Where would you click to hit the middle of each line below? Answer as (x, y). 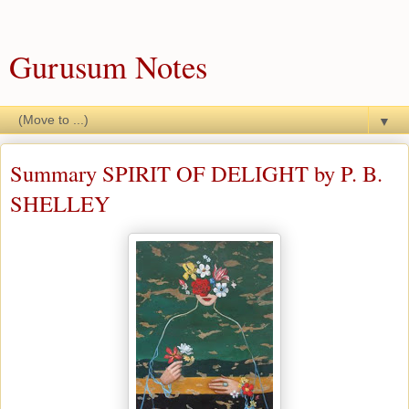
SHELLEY (60, 203)
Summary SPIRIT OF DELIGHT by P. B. (196, 173)
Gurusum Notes (108, 67)
